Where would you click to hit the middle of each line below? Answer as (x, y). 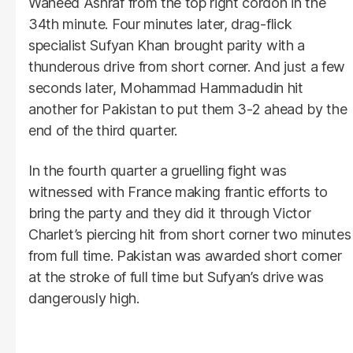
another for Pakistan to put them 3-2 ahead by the (188, 109)
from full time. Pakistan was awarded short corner (185, 255)
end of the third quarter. (103, 130)
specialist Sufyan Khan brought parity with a (167, 45)
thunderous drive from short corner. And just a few (187, 66)
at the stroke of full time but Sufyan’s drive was (176, 277)
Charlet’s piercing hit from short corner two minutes (190, 234)
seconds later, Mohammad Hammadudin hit (166, 87)
